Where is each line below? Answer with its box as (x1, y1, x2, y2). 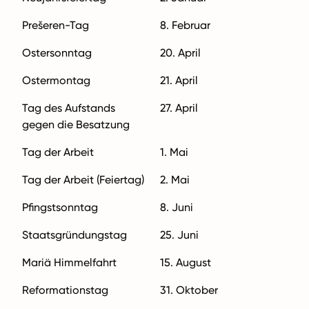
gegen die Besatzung (22, 117, 130, 131)
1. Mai (160, 145, 188, 159)
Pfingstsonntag (22, 200, 98, 214)
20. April (160, 46, 201, 59)
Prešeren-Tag (22, 18, 89, 32)
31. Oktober (160, 283, 218, 297)
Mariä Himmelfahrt (22, 255, 117, 269)
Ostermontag (22, 73, 90, 87)
